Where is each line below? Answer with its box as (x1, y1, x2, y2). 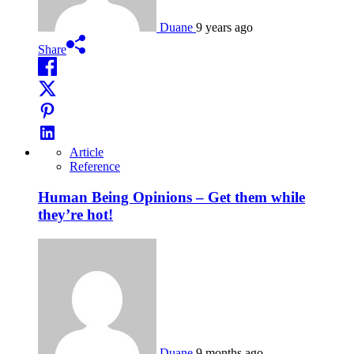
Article (70, 145, 104, 160)
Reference (70, 160, 120, 174)
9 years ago (196, 21, 253, 35)
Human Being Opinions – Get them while (38, 189, 305, 206)
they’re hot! (38, 206, 113, 224)
